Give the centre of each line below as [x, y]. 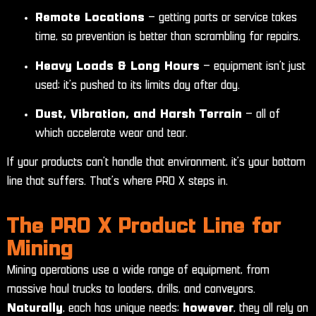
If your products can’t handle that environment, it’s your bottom [156, 163]
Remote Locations [90, 18]
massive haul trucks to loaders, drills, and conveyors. [131, 289]
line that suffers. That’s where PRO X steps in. [117, 182]
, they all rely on [271, 308]
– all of [261, 114]
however [208, 308]
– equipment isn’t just [253, 66]
